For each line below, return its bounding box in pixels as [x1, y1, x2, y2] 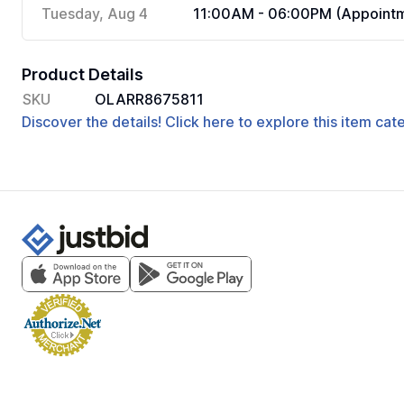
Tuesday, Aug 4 [41, 5, 148, 23]
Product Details [22, 65, 143, 84]
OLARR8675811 [95, 90, 204, 108]
